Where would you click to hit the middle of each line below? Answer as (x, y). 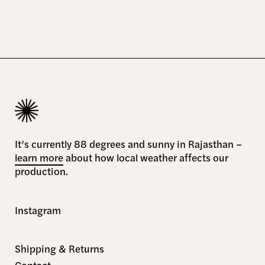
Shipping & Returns (59, 249)
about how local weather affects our (146, 158)
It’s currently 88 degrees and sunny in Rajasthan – (128, 144)
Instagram (38, 210)
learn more (39, 158)
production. (41, 171)
